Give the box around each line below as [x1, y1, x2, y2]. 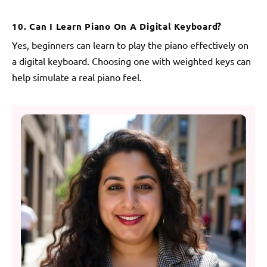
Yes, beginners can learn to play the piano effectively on [12, 38, 249, 51]
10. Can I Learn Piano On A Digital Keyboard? [12, 20, 222, 32]
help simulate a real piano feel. [12, 70, 142, 83]
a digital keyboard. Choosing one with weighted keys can [12, 54, 251, 67]
